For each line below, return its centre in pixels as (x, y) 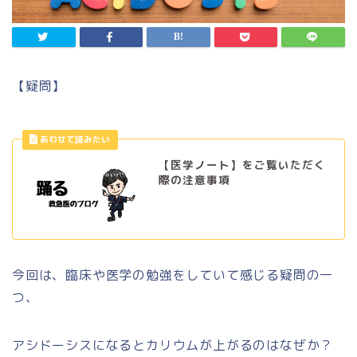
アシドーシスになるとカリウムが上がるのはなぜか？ (173, 345)
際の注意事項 (194, 180)
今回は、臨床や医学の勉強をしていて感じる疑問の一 (173, 275)
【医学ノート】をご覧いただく (242, 165)
